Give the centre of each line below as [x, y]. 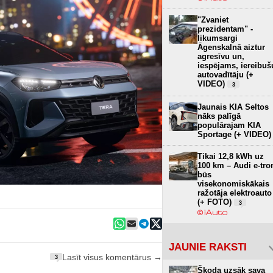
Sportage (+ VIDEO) [234, 134]
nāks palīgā [219, 116]
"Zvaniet [213, 19]
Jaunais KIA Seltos [233, 107]
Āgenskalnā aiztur [231, 47]
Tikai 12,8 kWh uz [231, 156]
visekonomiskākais [233, 183]
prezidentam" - [225, 29]
